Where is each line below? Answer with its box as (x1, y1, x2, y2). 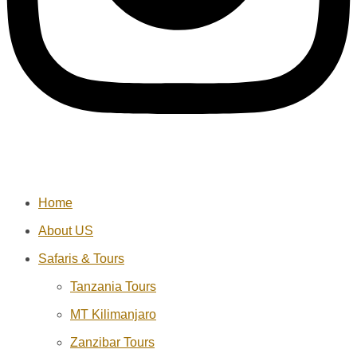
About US (38, 223, 93, 237)
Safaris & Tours (38, 251, 124, 265)
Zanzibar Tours (70, 335, 155, 349)
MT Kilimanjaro (70, 307, 156, 321)
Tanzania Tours (70, 279, 156, 293)
